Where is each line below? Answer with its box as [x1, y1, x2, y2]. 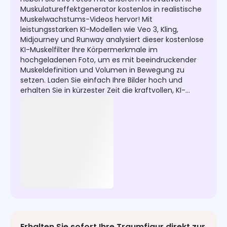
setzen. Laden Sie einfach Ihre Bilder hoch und [20, 75, 182, 86]
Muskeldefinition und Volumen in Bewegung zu [20, 65, 184, 75]
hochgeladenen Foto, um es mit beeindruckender [20, 55, 197, 65]
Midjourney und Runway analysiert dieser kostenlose [20, 34, 204, 45]
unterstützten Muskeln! [20, 95, 102, 106]
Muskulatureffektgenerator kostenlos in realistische [20, 4, 202, 15]
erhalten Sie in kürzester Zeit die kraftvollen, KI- [20, 85, 185, 96]
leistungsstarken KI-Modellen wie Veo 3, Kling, [20, 24, 178, 35]
